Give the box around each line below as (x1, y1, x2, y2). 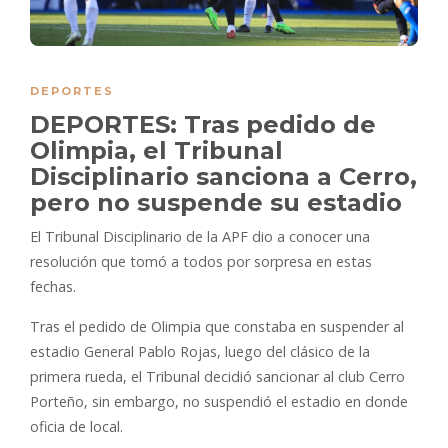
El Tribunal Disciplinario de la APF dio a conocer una (30, 227, 370, 247)
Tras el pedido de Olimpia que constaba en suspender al (30, 317, 404, 337)
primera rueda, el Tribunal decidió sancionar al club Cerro (30, 367, 405, 387)
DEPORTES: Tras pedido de (30, 110, 376, 140)
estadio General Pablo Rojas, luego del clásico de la (30, 342, 370, 362)
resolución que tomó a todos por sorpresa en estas (30, 252, 372, 272)
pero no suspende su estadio (30, 188, 402, 218)
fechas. (30, 277, 76, 297)
